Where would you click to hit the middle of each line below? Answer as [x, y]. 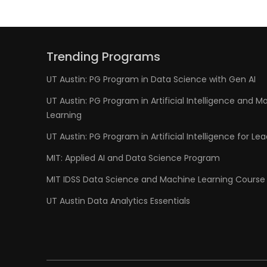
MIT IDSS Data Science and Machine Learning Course [156, 179]
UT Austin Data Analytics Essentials [118, 201]
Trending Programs [103, 57]
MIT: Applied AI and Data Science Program [133, 158]
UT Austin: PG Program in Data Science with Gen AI [151, 79]
